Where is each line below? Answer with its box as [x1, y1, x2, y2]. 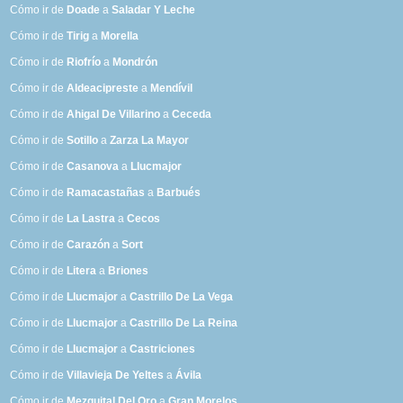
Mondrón [112, 56, 158, 69]
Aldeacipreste [67, 82, 139, 95]
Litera [67, 264, 97, 278]
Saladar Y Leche [112, 4, 196, 17]
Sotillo [67, 134, 99, 148]
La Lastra [67, 212, 116, 226]
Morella [101, 30, 139, 43]
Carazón [67, 238, 111, 252]
